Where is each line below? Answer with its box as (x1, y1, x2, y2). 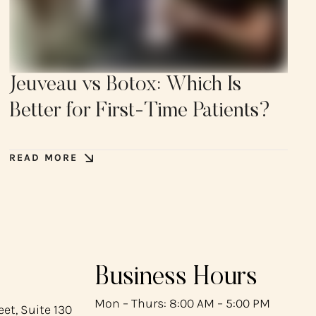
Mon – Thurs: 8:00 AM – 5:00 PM (95, 295, 271, 311)
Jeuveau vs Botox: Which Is (9, 75, 242, 97)
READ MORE (9, 152, 78, 164)
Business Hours (95, 265, 258, 291)
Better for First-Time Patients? (9, 101, 272, 123)
